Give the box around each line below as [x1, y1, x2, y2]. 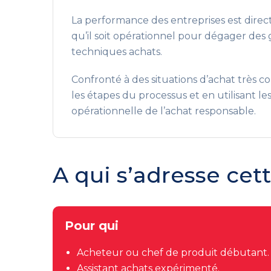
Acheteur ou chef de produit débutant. [77, 247, 269, 258]
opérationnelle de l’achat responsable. [71, 105, 256, 117]
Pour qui [65, 218, 119, 233]
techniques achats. [71, 46, 162, 57]
